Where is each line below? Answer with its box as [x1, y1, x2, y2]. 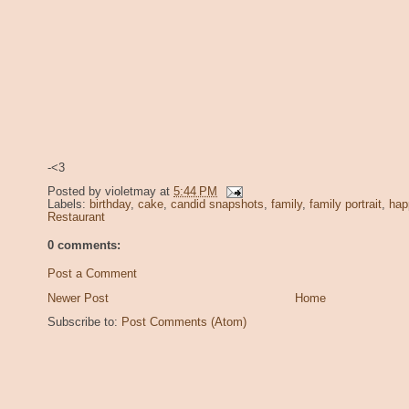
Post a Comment [47, 267, 137, 280]
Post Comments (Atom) [121, 316, 246, 330]
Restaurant [47, 211, 105, 225]
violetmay [105, 185, 156, 199]
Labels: [47, 198, 89, 212]
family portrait [309, 198, 382, 212]
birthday [89, 198, 131, 212]
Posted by [47, 185, 105, 199]
